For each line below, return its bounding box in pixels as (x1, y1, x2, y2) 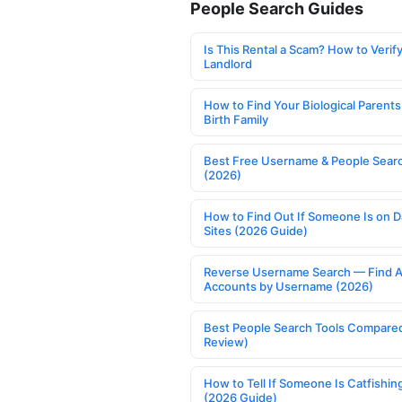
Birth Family (204, 111, 268, 127)
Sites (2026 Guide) (204, 223, 308, 238)
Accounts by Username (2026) (204, 278, 373, 293)
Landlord (204, 56, 252, 71)
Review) (204, 334, 249, 349)
